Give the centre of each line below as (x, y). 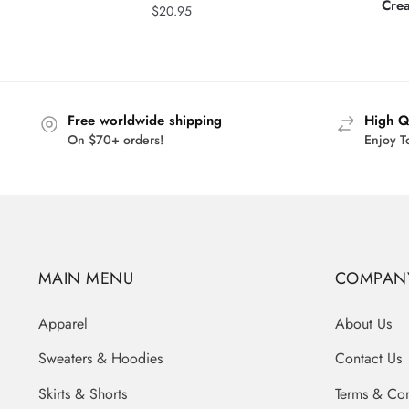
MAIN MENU (86, 278)
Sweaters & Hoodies (100, 359)
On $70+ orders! (115, 140)
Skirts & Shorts (82, 393)
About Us (363, 323)
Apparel (63, 323)
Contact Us (368, 359)
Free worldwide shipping (144, 121)
